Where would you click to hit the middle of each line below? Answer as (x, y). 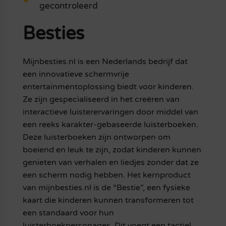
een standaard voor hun (68, 213)
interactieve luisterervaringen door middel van (110, 112)
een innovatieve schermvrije (76, 74)
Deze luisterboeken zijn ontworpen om (96, 137)
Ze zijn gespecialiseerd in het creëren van (101, 100)
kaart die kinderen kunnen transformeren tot (108, 201)
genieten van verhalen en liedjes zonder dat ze (110, 163)
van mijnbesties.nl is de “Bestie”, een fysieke (106, 188)
